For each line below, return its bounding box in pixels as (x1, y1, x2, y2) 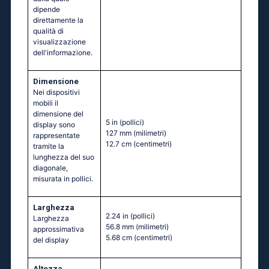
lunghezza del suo (33, 153, 94, 162)
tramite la (33, 142, 64, 151)
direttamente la (33, 16, 83, 25)
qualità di (33, 26, 64, 36)
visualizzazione (33, 37, 86, 47)
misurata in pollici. (33, 174, 93, 184)
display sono (33, 120, 75, 130)
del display (33, 235, 69, 245)
